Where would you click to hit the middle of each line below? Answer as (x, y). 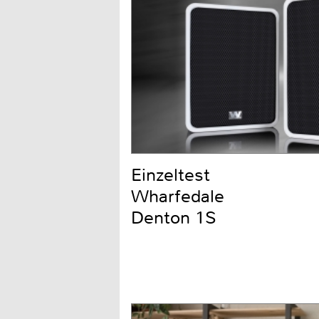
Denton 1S (174, 218)
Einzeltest (171, 175)
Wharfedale (178, 196)
